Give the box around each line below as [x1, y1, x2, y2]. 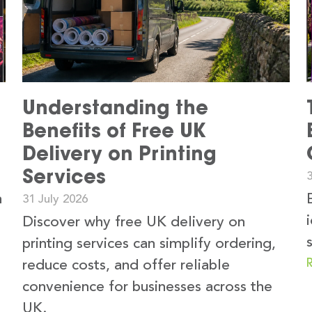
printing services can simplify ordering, [22, 237, 276, 252]
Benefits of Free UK [22, 118, 206, 143]
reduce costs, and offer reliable [22, 258, 230, 274]
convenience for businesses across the [22, 280, 272, 295]
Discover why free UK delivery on [22, 215, 245, 231]
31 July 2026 [22, 194, 88, 206]
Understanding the [22, 95, 208, 120]
